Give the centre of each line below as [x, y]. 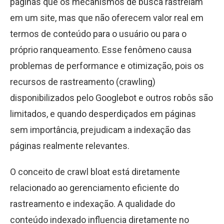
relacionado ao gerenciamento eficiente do [94, 188]
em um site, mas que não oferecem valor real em [107, 18]
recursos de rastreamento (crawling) [83, 82]
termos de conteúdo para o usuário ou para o [98, 34]
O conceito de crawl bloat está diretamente [95, 172]
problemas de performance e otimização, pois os [107, 66]
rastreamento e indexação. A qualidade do [92, 204]
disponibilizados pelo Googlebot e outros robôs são [111, 98]
